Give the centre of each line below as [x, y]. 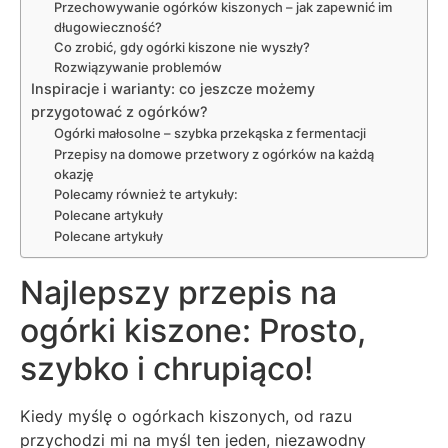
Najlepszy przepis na [178, 293]
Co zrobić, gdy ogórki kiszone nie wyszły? [181, 47]
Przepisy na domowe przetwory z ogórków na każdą [213, 154]
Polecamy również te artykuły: [145, 194]
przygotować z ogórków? [119, 112]
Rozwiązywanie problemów [137, 67]
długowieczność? [107, 27]
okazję [73, 174]
